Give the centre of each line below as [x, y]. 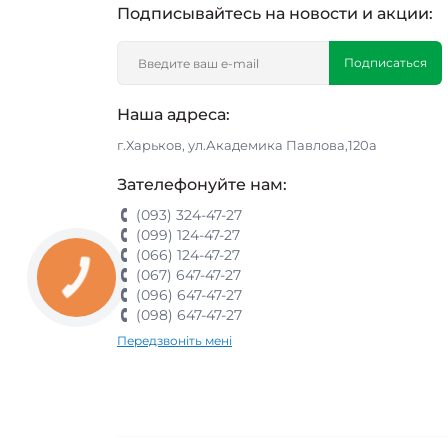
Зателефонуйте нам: [202, 184]
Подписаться [385, 62]
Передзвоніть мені [174, 340]
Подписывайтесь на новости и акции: [275, 13]
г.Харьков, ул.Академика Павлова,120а [247, 145]
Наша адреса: [173, 114]
